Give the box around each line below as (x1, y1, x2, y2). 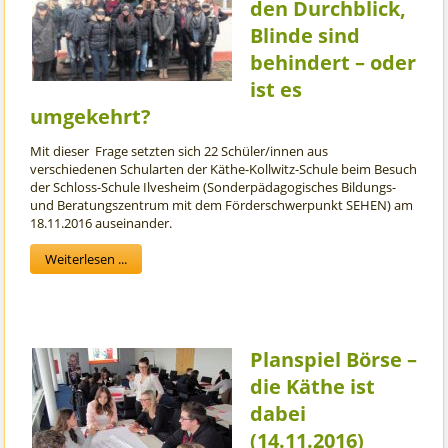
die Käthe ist (250, 373, 376, 401)
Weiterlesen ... (45, 250, 128, 269)
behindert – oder (250, 49, 417, 77)
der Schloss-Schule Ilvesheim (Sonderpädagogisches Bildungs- (30, 178, 397, 197)
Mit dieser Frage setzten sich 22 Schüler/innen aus (30, 142, 329, 161)
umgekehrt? (30, 103, 152, 131)
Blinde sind (250, 22, 361, 50)
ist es (250, 76, 303, 104)
